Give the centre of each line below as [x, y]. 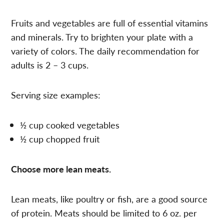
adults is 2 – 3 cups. [50, 64]
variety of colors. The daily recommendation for [105, 50]
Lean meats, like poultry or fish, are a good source [109, 198]
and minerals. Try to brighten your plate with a [102, 36]
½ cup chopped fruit [60, 138]
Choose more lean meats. [61, 168]
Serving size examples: [56, 94]
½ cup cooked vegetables [70, 124]
